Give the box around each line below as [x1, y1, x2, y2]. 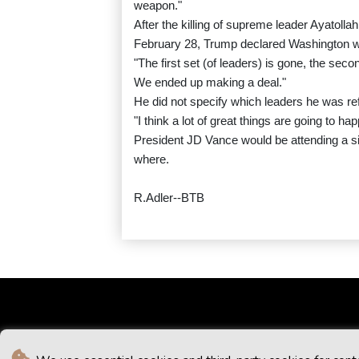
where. [134, 152, 169, 167]
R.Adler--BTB [134, 191, 204, 205]
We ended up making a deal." [134, 75, 286, 90]
